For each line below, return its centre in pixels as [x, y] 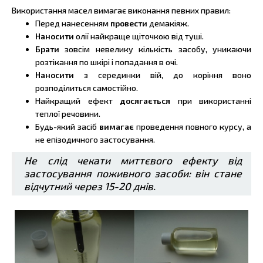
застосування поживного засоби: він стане [133, 173]
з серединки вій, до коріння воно [168, 75]
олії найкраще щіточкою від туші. [139, 36]
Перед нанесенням [73, 23]
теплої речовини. [68, 113]
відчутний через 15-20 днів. [90, 186]
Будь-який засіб [67, 126]
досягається [145, 100]
